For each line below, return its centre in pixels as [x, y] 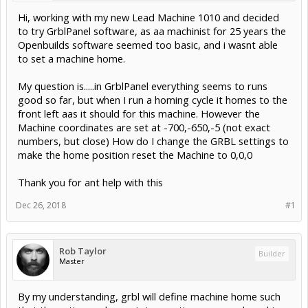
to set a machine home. [71, 58]
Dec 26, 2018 [41, 205]
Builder [272, 253]
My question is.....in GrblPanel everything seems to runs [143, 86]
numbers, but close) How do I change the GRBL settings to [153, 141]
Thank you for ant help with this [90, 182]
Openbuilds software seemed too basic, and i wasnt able [148, 44]
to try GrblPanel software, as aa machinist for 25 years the [152, 31]
